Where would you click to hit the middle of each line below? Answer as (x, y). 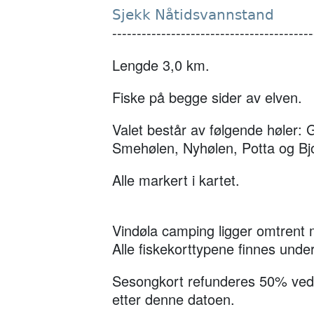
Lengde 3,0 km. (163, 64)
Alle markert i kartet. (178, 179)
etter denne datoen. (173, 299)
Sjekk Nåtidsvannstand (193, 14)
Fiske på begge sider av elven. (209, 97)
